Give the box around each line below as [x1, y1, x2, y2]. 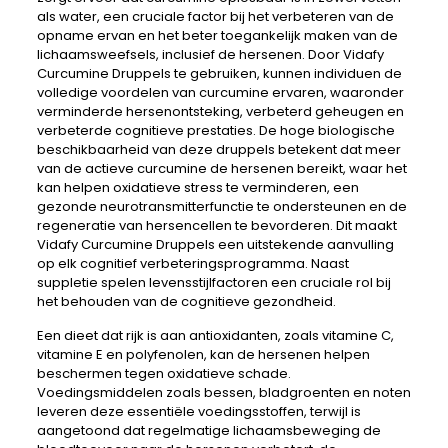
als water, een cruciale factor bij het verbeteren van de [36, 7, 394, 26]
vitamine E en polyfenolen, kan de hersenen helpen [36, 345, 370, 364]
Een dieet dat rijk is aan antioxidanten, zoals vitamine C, [36, 326, 394, 345]
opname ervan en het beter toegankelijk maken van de [36, 26, 398, 45]
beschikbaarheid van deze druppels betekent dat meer [36, 140, 401, 159]
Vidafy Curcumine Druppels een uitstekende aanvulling [36, 235, 394, 254]
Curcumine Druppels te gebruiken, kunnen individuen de [36, 64, 402, 83]
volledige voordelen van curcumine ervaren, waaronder [36, 83, 404, 102]
